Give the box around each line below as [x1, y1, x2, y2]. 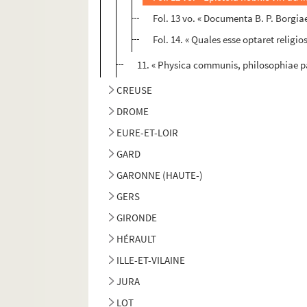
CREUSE [116, 84, 153, 97]
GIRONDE [116, 211, 158, 225]
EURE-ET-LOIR [116, 126, 179, 140]
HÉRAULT [116, 232, 157, 246]
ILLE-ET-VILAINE [116, 254, 186, 267]
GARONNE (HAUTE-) [116, 169, 204, 182]
